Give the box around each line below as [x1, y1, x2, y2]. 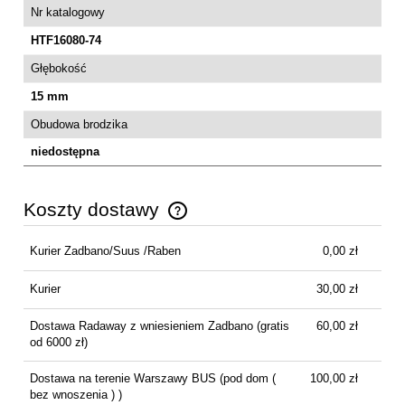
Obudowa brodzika [31, 117, 127, 131]
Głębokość [31, 61, 87, 75]
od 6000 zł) [29, 335, 88, 350]
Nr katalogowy [31, 5, 105, 19]
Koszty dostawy [24, 198, 165, 220]
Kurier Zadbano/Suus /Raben [29, 244, 181, 259]
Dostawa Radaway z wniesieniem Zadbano [29, 319, 253, 334]
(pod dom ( [215, 372, 276, 385]
